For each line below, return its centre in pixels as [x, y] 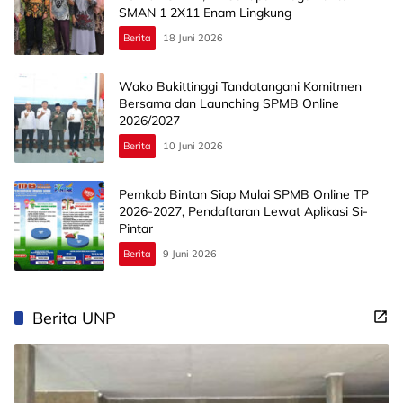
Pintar [136, 228]
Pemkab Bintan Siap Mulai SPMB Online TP [244, 194]
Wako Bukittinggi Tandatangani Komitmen [240, 86]
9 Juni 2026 [190, 253]
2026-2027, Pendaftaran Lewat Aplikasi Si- [243, 211]
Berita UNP [74, 318]
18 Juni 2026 [193, 37]
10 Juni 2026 [193, 145]
